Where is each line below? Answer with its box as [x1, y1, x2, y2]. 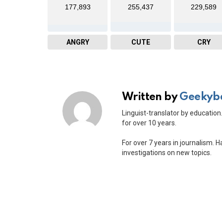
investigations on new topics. [122, 149, 212, 157]
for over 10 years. [122, 119, 176, 127]
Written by [122, 91, 180, 103]
